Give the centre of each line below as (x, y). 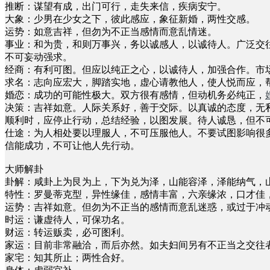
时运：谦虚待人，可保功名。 (67, 219)
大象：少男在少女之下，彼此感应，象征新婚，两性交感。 (130, 19)
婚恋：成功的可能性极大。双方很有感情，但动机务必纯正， (135, 95)
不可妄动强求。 (39, 57)
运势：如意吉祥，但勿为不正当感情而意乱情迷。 (111, 31)
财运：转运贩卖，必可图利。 (67, 232)
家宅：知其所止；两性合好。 (67, 257)
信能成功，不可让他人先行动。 (72, 145)
